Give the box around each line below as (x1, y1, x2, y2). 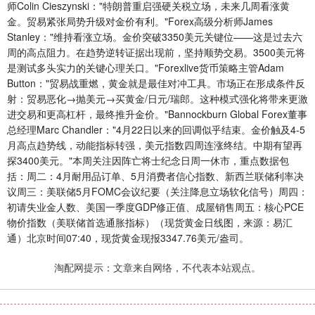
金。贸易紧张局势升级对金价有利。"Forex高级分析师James (7, 14, 273, 29)
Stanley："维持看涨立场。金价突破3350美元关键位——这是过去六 (7, 30, 302, 44)
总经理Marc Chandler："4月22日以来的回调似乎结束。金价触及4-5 (7, 122, 305, 137)
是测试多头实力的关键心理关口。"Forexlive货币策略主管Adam (7, 60, 284, 75)
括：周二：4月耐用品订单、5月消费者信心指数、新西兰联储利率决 (7, 169, 304, 184)
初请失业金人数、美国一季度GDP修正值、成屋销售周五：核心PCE (7, 200, 304, 214)
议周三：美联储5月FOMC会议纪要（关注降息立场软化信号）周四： (7, 184, 308, 199)
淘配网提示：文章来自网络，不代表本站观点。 (54, 260, 261, 275)
